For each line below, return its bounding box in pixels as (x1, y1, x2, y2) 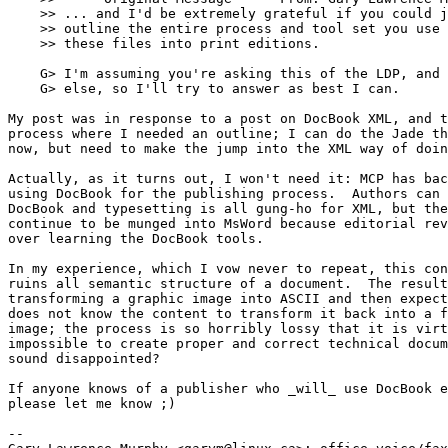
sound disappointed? (8, 350, 160, 366)
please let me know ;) (8, 395, 176, 411)
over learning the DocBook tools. (8, 230, 280, 246)
